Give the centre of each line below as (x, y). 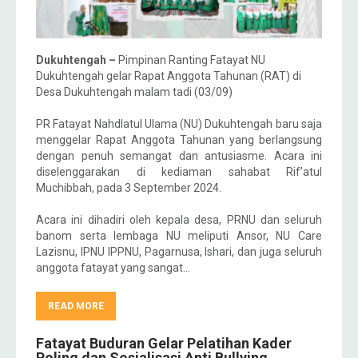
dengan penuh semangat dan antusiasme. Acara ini (179, 156)
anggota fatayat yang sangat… (113, 268)
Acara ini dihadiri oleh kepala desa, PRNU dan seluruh (179, 220)
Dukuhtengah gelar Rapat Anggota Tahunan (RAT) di (169, 76)
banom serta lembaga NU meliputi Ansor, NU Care (179, 236)
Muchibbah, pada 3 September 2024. (129, 188)
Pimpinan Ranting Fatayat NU (192, 60)
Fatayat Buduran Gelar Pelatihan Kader (164, 344)
